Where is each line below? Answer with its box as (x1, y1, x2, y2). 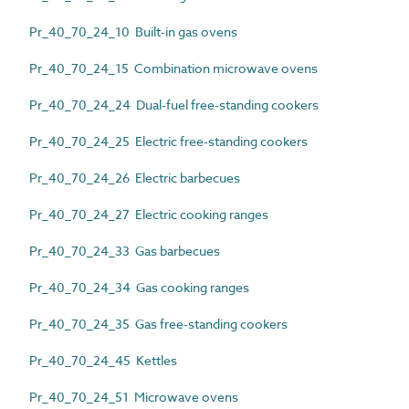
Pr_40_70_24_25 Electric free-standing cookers (29, 131, 308, 150)
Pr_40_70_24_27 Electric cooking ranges (29, 204, 268, 223)
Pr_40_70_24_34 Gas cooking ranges (29, 278, 249, 296)
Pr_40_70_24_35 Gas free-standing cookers (29, 314, 288, 332)
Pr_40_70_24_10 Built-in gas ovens (29, 22, 237, 40)
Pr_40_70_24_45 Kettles (29, 351, 177, 369)
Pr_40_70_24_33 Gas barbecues (29, 241, 220, 259)
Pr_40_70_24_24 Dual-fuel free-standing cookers (29, 95, 319, 113)
